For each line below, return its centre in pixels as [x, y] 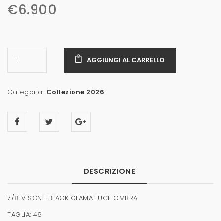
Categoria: [27, 92]
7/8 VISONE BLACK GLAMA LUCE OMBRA [73, 198]
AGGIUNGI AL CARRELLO [126, 60]
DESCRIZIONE [110, 171]
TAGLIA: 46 [25, 214]
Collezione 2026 [75, 92]
